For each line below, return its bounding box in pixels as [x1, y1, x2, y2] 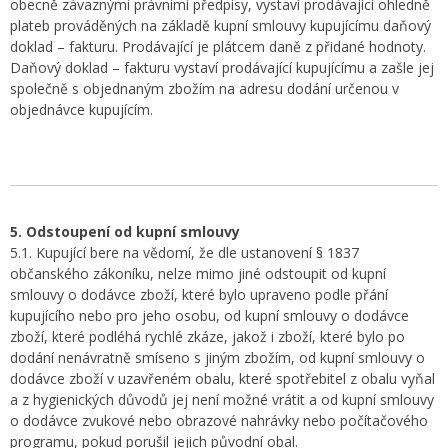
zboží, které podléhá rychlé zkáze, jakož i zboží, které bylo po [10, 327, 405, 346]
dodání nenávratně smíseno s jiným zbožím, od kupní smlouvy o [10, 348, 425, 367]
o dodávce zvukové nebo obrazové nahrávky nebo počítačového [10, 411, 428, 430]
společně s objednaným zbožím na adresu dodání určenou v [10, 79, 399, 98]
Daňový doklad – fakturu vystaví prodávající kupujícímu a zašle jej [10, 58, 434, 77]
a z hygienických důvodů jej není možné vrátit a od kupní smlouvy [10, 390, 434, 409]
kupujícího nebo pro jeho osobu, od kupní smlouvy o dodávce [10, 306, 409, 325]
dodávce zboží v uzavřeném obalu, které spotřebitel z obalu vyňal [10, 369, 435, 388]
